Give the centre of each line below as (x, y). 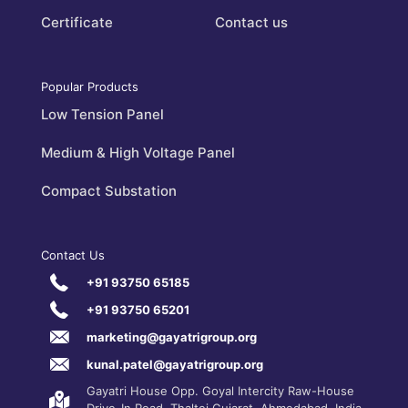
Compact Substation (109, 191)
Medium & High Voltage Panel (138, 153)
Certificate (77, 23)
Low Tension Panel (102, 115)
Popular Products (90, 87)
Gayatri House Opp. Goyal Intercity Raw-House (220, 391)
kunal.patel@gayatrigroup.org (175, 364)
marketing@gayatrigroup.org (172, 337)
